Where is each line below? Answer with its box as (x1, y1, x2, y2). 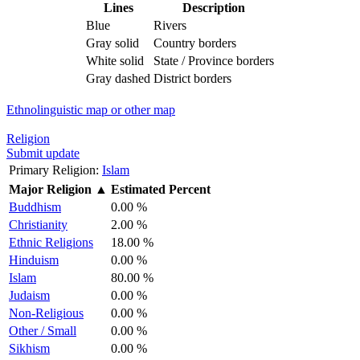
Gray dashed (86, 71, 150, 85)
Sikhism (9, 341, 50, 355)
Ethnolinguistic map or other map (6, 102, 175, 117)
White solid (86, 53, 144, 67)
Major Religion (9, 182, 92, 196)
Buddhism (9, 199, 61, 214)
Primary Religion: (9, 162, 99, 177)
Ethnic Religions (9, 235, 93, 249)
